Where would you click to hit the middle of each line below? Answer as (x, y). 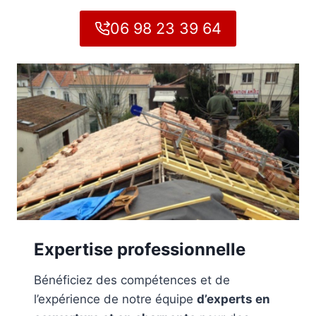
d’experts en (233, 299)
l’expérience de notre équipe (115, 299)
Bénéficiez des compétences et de (132, 280)
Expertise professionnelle (140, 250)
